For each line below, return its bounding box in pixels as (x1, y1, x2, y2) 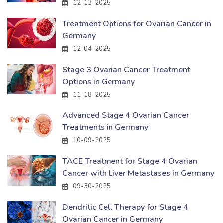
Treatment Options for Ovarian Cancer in (62, 18, 211, 29)
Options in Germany (62, 76, 135, 87)
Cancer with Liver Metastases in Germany (62, 167, 214, 179)
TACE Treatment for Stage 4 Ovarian (62, 155, 197, 167)
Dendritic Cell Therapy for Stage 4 (62, 201, 188, 213)
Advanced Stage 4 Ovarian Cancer (62, 110, 189, 121)
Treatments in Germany (62, 121, 148, 133)
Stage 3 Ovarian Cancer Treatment (62, 64, 190, 75)
